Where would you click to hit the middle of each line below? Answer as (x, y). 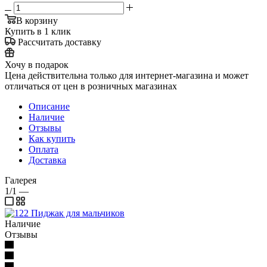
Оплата (44, 149)
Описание (49, 106)
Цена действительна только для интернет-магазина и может (127, 75)
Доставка (47, 160)
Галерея (21, 180)
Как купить (52, 138)
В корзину (37, 20)
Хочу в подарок (37, 64)
